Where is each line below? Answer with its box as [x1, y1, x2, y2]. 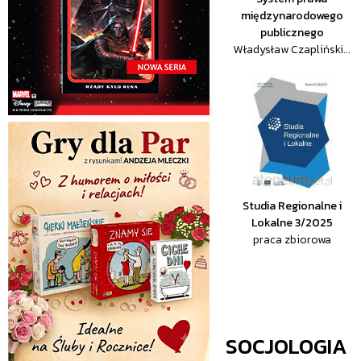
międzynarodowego [240, 7, 343, 24]
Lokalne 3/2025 [251, 214, 333, 231]
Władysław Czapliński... [233, 41, 351, 58]
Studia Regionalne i [242, 197, 342, 214]
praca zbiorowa [252, 231, 331, 248]
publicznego [259, 24, 324, 41]
